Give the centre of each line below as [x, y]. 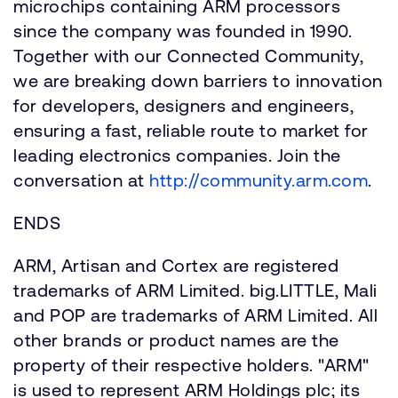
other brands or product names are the [176, 340]
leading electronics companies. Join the [177, 155]
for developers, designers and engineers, [183, 105]
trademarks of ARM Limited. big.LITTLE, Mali [195, 290]
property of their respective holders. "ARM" [191, 365]
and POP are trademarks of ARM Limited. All [195, 315]
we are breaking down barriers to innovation [198, 80]
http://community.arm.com [259, 180]
